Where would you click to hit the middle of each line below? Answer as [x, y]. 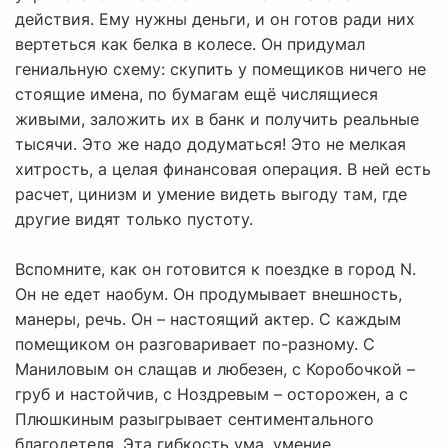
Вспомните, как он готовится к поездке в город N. [215, 269]
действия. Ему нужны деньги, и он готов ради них [215, 19]
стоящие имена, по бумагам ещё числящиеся [196, 94]
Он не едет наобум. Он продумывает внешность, [208, 294]
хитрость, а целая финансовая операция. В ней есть [223, 169]
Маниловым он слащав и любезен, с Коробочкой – [215, 369]
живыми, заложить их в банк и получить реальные [217, 119]
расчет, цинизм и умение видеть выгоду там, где [211, 194]
